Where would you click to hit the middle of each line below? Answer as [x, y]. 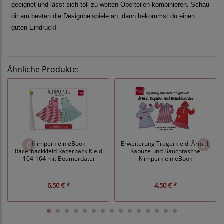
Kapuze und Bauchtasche [165, 151]
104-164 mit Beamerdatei [58, 158]
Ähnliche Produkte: [43, 70]
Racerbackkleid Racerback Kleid [58, 151]
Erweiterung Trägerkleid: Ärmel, [165, 143]
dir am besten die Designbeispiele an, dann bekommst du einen [103, 16]
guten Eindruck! [34, 28]
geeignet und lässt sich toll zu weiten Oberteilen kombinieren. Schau [110, 5]
